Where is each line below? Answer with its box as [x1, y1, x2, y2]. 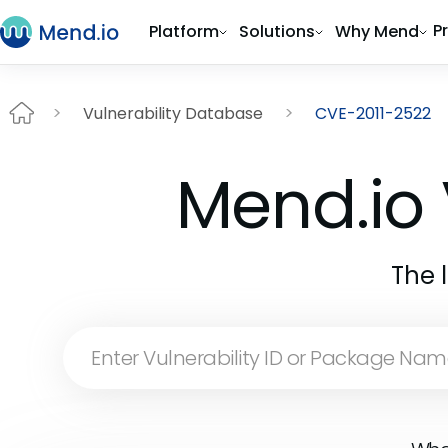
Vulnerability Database [83, 101, 263, 125]
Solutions [239, 20, 315, 43]
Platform [149, 20, 219, 43]
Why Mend [335, 20, 419, 43]
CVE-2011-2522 [315, 101, 431, 125]
